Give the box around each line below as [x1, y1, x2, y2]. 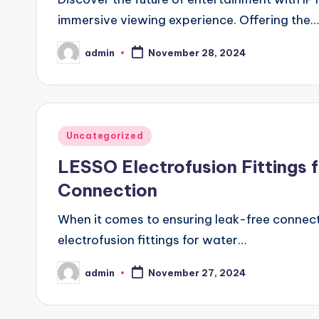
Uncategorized [66, 130, 144, 141]
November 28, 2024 [147, 47, 246, 59]
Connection [58, 179, 157, 201]
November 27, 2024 [147, 267, 246, 279]
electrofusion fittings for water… [58, 232, 246, 248]
